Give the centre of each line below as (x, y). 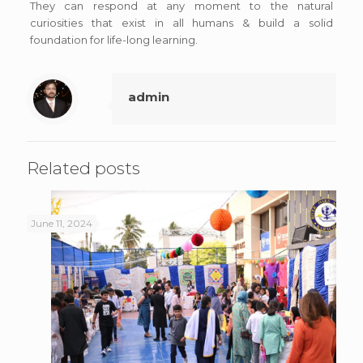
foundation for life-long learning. (113, 40)
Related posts (83, 168)
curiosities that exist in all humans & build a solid (181, 23)
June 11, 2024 (62, 223)
